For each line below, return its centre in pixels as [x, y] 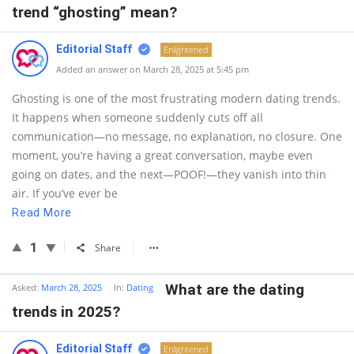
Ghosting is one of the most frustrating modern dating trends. [176, 98]
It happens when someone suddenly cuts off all [137, 117]
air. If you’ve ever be [65, 193]
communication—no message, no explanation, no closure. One [177, 136]
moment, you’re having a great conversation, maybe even [162, 155]
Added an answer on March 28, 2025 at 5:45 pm [153, 69]
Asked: [25, 287]
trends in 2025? [66, 312]
